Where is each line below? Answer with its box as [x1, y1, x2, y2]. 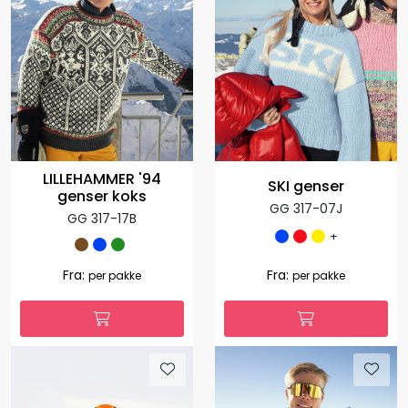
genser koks [57, 186, 147, 208]
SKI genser [268, 175, 344, 197]
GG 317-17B [67, 209, 137, 229]
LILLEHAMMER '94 [43, 168, 161, 190]
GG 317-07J [270, 199, 342, 218]
